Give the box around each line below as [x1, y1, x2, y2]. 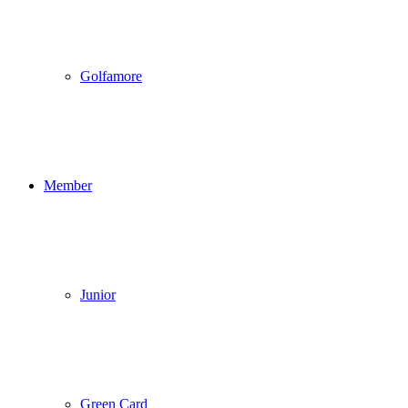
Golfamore [80, 68, 142, 84]
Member [44, 178, 92, 193]
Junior [80, 287, 116, 302]
